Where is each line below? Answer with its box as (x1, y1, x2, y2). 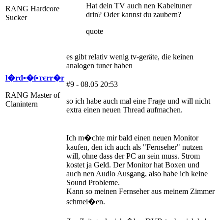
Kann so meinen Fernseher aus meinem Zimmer (66, 187, 215, 195)
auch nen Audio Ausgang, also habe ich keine (66, 169, 208, 178)
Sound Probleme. (66, 178, 120, 187)
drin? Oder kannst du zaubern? (86, 10, 181, 19)
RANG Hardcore (5, 4, 59, 13)
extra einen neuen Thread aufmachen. (66, 105, 183, 114)
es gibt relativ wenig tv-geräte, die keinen (66, 52, 193, 61)
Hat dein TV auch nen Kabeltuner (86, 1, 192, 10)
